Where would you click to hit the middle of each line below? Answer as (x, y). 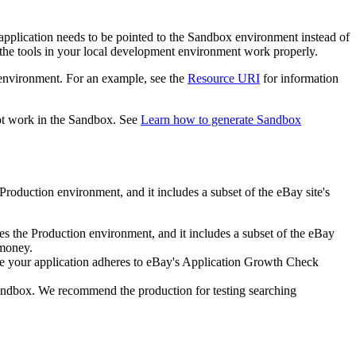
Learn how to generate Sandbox (221, 120)
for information (299, 79)
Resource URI (224, 79)
